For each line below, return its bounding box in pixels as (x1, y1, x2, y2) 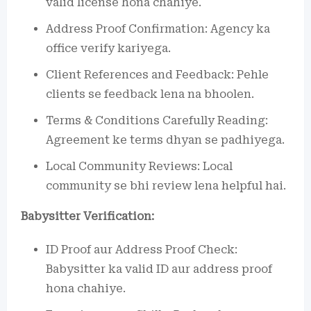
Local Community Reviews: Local (46, 159, 233, 173)
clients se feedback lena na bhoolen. (46, 87, 254, 101)
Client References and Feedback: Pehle (46, 67, 269, 81)
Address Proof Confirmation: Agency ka (46, 22, 270, 35)
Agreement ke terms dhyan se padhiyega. (46, 133, 285, 146)
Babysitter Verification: (21, 209, 154, 223)
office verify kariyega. (46, 41, 171, 55)
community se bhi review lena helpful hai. (46, 178, 286, 192)
